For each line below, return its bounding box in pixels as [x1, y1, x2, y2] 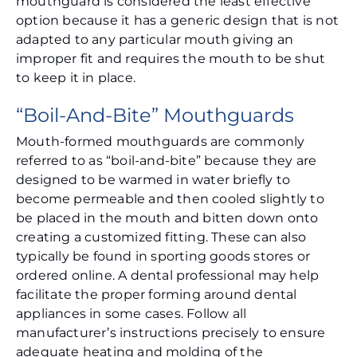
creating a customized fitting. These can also [16, 229, 307, 245]
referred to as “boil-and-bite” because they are [16, 153, 317, 169]
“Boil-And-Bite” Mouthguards [16, 104, 294, 127]
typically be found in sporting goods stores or [16, 249, 311, 265]
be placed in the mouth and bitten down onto [16, 210, 319, 226]
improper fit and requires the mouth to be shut [16, 51, 326, 67]
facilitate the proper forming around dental [16, 287, 297, 303]
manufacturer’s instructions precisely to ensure [16, 325, 326, 341]
